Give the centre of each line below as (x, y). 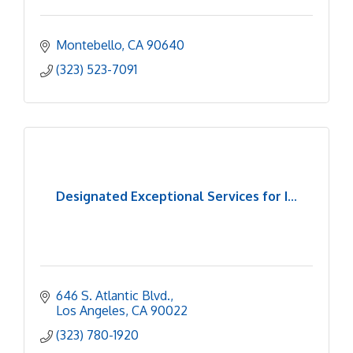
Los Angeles (91, 310)
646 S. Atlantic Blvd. (113, 295)
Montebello (89, 45)
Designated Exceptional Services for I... (176, 196)
